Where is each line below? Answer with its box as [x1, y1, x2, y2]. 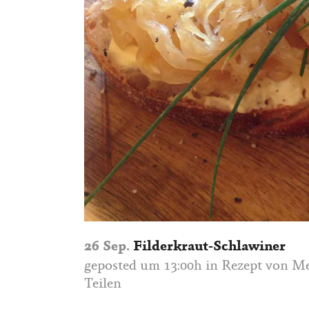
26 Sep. [84, 240, 130, 255]
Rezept [221, 259, 262, 274]
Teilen [84, 277, 121, 292]
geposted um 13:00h [84, 259, 202, 274]
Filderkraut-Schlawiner [130, 240, 286, 255]
